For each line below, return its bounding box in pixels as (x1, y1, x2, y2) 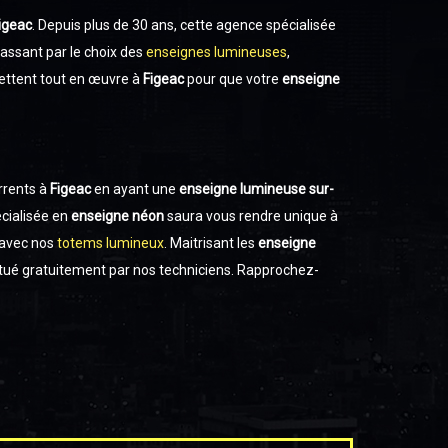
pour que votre (184, 71, 282, 87)
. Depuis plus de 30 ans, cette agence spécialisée (32, 17, 336, 33)
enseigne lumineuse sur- (176, 181, 334, 197)
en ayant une (91, 181, 176, 197)
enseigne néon (68, 208, 164, 224)
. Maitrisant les (164, 235, 258, 251)
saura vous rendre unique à (164, 208, 338, 224)
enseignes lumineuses (143, 44, 287, 60)
